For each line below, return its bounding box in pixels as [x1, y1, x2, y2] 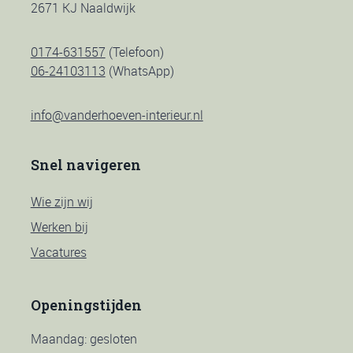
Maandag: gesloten [30, 330, 137, 348]
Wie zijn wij [30, 193, 93, 211]
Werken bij [30, 218, 88, 236]
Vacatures [30, 243, 87, 262]
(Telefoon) [105, 43, 164, 61]
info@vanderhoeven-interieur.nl [30, 106, 203, 124]
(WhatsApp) [105, 62, 174, 80]
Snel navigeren [30, 155, 141, 175]
